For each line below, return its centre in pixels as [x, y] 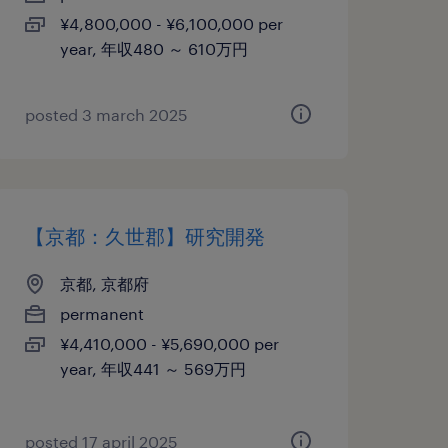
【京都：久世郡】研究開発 [144, 236]
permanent [101, 313]
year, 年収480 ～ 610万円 [153, 48]
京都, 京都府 [104, 283]
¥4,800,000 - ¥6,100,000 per [171, 23]
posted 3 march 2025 [106, 114]
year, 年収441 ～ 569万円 [152, 368]
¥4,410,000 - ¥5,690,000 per [169, 343]
